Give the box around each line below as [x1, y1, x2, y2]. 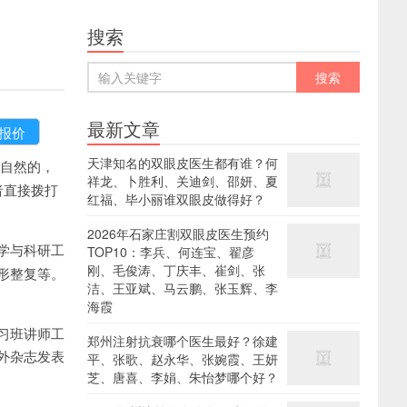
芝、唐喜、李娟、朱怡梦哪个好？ [87, 368, 278, 386]
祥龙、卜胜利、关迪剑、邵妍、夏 [87, 172, 278, 190]
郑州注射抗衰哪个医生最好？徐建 [87, 332, 278, 350]
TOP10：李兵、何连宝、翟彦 [87, 243, 254, 261]
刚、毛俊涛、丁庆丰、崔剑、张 [87, 261, 265, 279]
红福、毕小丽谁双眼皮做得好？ [87, 190, 265, 208]
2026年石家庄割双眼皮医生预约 [87, 224, 269, 243]
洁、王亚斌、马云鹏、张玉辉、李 [87, 279, 278, 297]
